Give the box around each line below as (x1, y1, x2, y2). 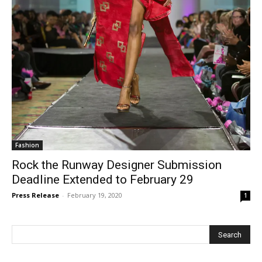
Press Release (12, 191, 59, 199)
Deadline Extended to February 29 (12, 173, 194, 187)
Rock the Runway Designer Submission (12, 158, 222, 172)
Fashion (15, 141, 39, 149)
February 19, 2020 (67, 191, 122, 199)
